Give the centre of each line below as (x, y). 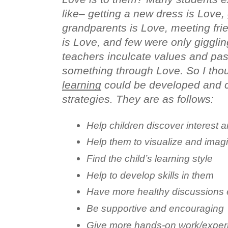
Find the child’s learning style (150, 158)
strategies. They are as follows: (138, 99)
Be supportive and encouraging (155, 208)
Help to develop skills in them (150, 175)
